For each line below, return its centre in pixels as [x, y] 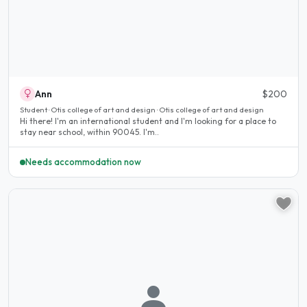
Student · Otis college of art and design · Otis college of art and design [142, 109]
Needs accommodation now [83, 162]
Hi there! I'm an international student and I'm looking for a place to [148, 121]
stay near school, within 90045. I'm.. [89, 132]
